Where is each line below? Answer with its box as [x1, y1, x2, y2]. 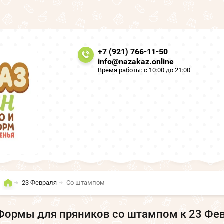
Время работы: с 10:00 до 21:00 [98, 66, 190, 74]
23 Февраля [22, 179, 57, 187]
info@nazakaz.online [98, 57, 174, 66]
